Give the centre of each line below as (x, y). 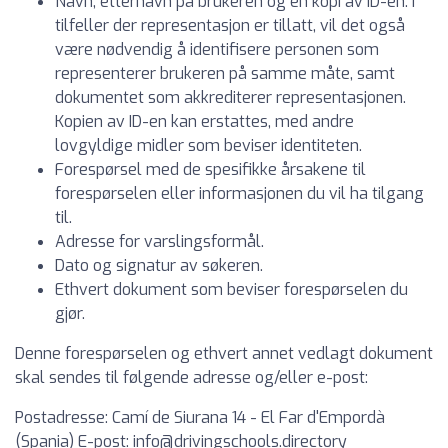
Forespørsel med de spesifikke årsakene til (210, 169)
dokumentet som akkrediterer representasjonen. (230, 97)
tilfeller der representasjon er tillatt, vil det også (230, 25)
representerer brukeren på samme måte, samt (225, 73)
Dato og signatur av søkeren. (159, 265)
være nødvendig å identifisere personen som (217, 49)
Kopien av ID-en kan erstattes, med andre (204, 121)
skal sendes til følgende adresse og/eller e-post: (191, 377)
